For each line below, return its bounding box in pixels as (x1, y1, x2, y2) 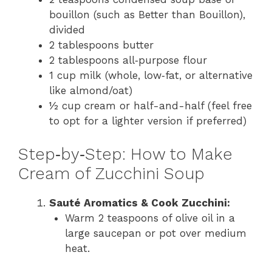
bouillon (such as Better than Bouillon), (49, 8, 245, 21)
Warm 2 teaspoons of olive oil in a (64, 211, 235, 224)
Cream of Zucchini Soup (18, 163, 205, 183)
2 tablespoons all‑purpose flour (49, 54, 207, 67)
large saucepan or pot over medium (64, 226, 246, 239)
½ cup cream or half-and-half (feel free (49, 100, 252, 112)
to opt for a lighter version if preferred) (49, 115, 246, 127)
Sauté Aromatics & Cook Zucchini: (49, 196, 230, 209)
